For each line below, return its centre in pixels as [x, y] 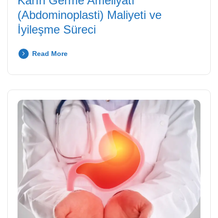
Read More [50, 54]
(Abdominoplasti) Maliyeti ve [90, 15]
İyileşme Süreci [57, 30]
